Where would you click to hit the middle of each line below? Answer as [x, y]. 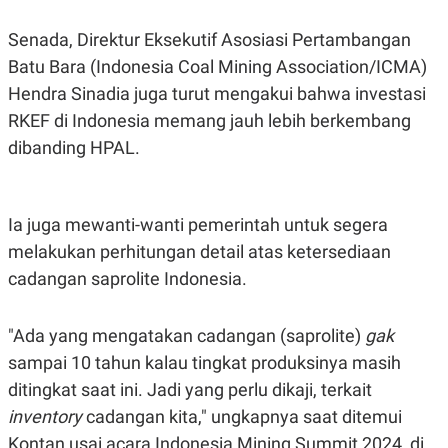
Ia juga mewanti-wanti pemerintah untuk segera [198, 224]
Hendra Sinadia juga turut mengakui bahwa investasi [217, 93]
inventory [45, 416]
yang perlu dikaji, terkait [276, 389]
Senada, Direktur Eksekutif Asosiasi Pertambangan [209, 39]
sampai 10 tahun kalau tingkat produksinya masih [204, 362]
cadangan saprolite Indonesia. [127, 278]
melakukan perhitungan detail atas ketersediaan [199, 251]
